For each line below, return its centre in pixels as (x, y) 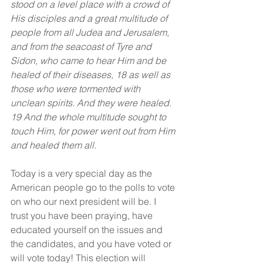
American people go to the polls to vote (94, 187)
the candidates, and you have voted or (92, 244)
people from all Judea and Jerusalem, (91, 32)
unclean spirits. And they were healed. (92, 103)
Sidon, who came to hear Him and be (90, 60)
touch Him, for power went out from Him (94, 131)
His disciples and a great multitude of (90, 18)
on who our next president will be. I (85, 201)
